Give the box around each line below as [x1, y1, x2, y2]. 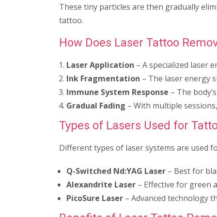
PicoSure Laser [66, 192, 123, 203]
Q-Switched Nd [66, 165, 124, 176]
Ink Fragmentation [66, 73, 140, 84]
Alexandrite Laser [66, 179, 136, 190]
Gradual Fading [66, 100, 125, 111]
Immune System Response [66, 86, 169, 97]
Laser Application [66, 59, 134, 70]
